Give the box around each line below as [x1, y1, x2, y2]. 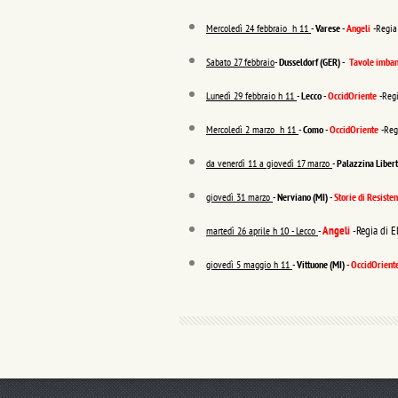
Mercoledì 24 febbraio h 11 [206, 21, 311, 35]
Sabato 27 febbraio [206, 55, 275, 68]
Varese [315, 21, 342, 35]
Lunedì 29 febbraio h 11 [206, 89, 297, 102]
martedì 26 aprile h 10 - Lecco [206, 224, 318, 237]
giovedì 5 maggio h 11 [206, 258, 292, 271]
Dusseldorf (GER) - [279, 55, 346, 68]
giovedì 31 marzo [206, 190, 273, 203]
